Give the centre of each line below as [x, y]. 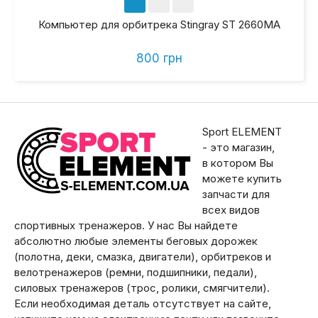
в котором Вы [238, 163]
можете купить [242, 179]
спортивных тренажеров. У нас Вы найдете [126, 226]
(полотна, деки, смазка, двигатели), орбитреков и [143, 257]
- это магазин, [238, 148]
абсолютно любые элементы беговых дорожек [136, 241]
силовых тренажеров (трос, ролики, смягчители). [142, 288]
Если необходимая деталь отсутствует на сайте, [143, 304]
